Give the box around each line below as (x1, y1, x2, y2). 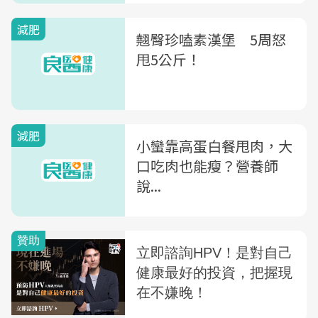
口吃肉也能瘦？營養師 (136, 155, 278, 176)
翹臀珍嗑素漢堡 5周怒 (136, 29, 286, 50)
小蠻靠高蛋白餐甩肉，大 (136, 136, 292, 156)
